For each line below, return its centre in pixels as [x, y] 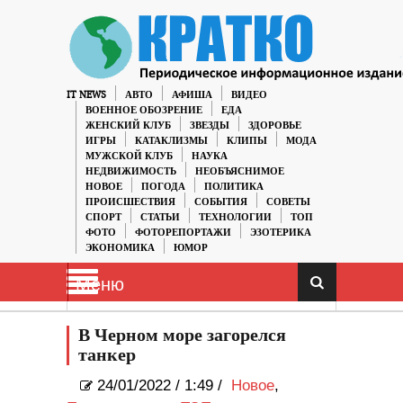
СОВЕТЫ [288, 202]
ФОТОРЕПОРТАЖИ [183, 233]
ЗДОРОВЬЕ [275, 125]
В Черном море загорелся [182, 336]
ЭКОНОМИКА [120, 248]
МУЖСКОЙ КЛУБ [129, 156]
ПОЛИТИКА [234, 187]
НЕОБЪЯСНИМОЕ [240, 171]
